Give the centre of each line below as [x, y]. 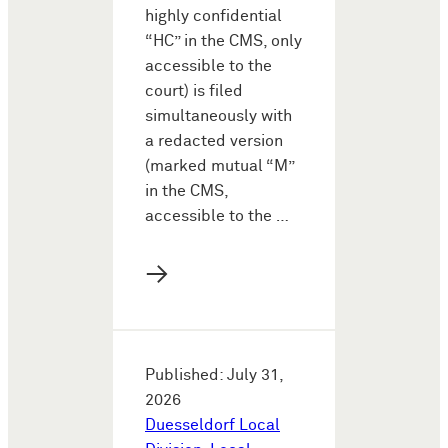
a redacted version [214, 141]
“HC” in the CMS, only [223, 41]
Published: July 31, [214, 375]
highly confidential [213, 16]
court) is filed [194, 91]
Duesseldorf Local [212, 425]
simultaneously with [218, 116]
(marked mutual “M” [219, 166]
